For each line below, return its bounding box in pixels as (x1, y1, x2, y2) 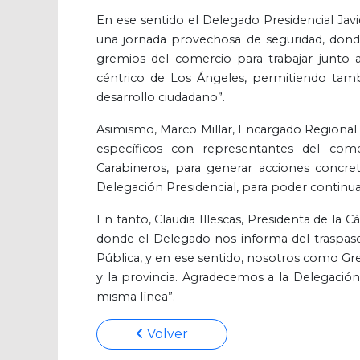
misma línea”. (96, 289, 175, 304)
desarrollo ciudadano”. (96, 90, 225, 104)
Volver (144, 326, 188, 342)
